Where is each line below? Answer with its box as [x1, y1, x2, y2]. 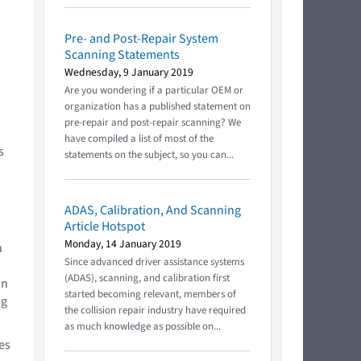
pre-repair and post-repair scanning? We [64, 114, 241, 130]
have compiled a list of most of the [64, 131, 214, 146]
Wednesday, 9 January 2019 [64, 64, 193, 80]
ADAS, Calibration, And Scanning [64, 201, 241, 219]
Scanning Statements [64, 45, 180, 64]
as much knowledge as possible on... [64, 318, 221, 334]
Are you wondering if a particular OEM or [64, 82, 243, 98]
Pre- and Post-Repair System [64, 29, 218, 48]
